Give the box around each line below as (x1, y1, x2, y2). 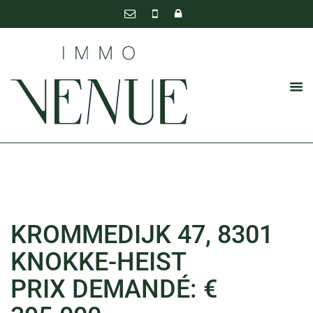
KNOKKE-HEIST (10, 247, 187, 277)
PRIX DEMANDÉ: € (10, 275, 217, 304)
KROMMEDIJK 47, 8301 (10, 220, 273, 249)
